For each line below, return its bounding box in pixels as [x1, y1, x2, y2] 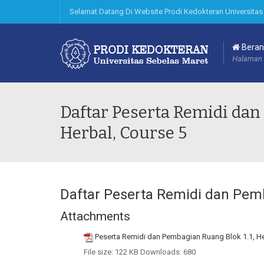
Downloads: [140, 247, 181, 256]
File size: [84, 247, 113, 256]
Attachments [60, 209, 130, 223]
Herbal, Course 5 [60, 123, 187, 143]
